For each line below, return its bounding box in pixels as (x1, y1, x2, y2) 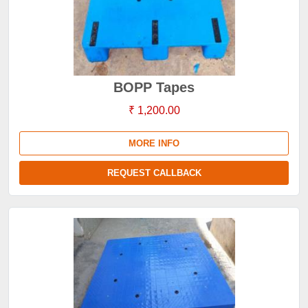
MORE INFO (129, 138, 179, 148)
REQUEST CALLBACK (107, 168, 201, 178)
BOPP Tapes (113, 80, 195, 95)
